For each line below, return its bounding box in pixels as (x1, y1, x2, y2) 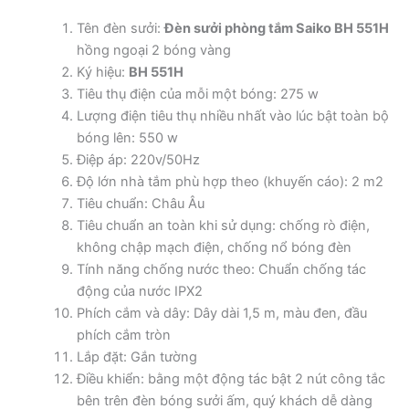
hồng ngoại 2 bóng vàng (76, 41, 231, 58)
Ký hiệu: (76, 63, 129, 80)
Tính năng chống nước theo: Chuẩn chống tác (76, 260, 366, 278)
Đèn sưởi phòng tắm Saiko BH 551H (163, 19, 389, 37)
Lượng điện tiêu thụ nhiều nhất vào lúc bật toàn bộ (76, 107, 389, 124)
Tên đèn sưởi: (76, 19, 164, 37)
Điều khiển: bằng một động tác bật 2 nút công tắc (76, 370, 385, 387)
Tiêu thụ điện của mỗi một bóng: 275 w (76, 85, 319, 102)
